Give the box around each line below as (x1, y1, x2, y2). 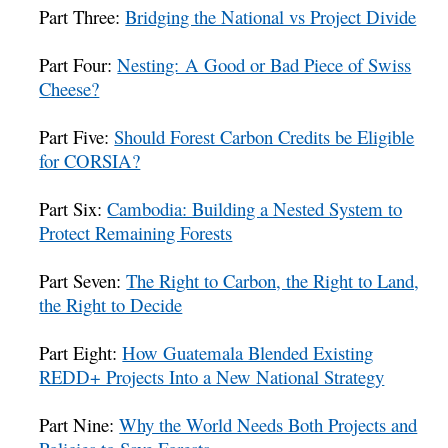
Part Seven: (39, 268, 127, 294)
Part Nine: (39, 412, 120, 438)
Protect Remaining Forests (39, 220, 233, 246)
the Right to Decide (39, 292, 183, 318)
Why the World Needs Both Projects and (119, 412, 418, 438)
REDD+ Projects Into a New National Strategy (39, 364, 385, 390)
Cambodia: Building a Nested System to (107, 196, 403, 222)
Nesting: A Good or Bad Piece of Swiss (117, 52, 412, 78)
